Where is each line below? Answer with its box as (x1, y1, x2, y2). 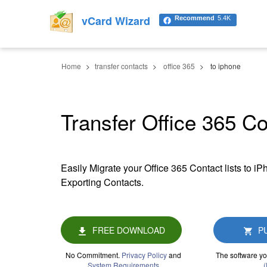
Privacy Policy (122, 250, 167, 260)
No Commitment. (66, 250, 122, 260)
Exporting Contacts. (61, 175, 144, 189)
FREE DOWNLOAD (92, 224, 165, 236)
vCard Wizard (82, 13, 150, 29)
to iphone (210, 61, 241, 71)
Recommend (175, 14, 215, 21)
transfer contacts (95, 61, 148, 71)
